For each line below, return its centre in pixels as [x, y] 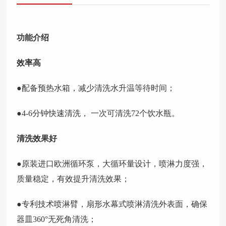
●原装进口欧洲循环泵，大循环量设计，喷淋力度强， [112, 164]
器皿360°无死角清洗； [57, 219]
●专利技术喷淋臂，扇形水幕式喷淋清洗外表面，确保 [112, 204]
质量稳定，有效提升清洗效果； [73, 179]
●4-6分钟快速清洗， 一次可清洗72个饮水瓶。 [98, 113]
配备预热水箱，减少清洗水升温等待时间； [99, 88]
